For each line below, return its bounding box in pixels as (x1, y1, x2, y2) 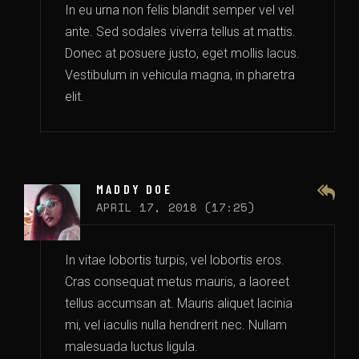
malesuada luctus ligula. (65, 339, 198, 354)
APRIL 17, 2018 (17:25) (96, 199, 255, 216)
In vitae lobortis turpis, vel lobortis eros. (65, 252, 284, 268)
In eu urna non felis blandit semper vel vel (65, 2, 294, 18)
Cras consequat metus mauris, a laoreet (65, 274, 289, 289)
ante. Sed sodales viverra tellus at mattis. (65, 24, 296, 39)
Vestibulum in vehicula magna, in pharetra (65, 67, 295, 83)
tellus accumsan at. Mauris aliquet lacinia (65, 296, 292, 311)
